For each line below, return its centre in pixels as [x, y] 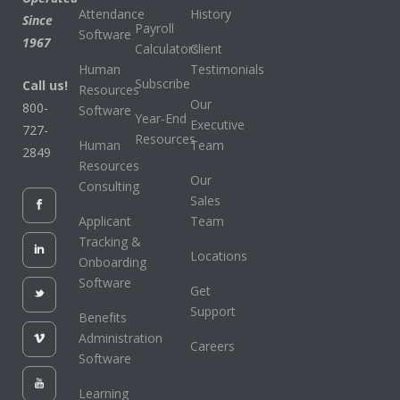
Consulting [108, 186]
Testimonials [228, 69]
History [211, 13]
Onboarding [112, 262]
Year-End [160, 118]
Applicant [104, 221]
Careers [213, 346]
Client [207, 48]
